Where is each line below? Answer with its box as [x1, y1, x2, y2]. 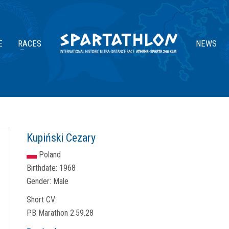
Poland [39, 150, 61, 159]
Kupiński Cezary [27, 131, 96, 144]
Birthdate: [27, 163, 57, 173]
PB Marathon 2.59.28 [27, 208, 94, 218]
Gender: [27, 176, 51, 186]
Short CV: [27, 195, 57, 204]
